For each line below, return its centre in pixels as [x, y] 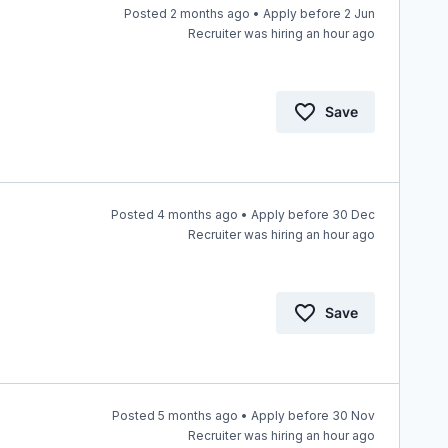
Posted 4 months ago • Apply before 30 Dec [243, 214]
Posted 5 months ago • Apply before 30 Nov [243, 415]
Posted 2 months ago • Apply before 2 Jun [249, 13]
